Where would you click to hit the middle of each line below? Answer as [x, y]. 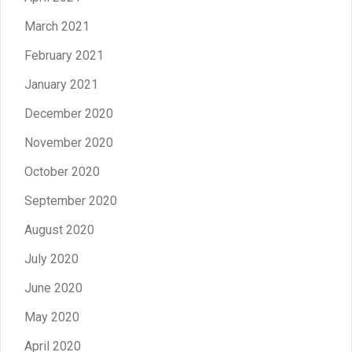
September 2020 [71, 200]
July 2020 [51, 258]
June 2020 [53, 288]
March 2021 [57, 26]
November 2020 [69, 142]
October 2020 [62, 171]
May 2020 [52, 317]
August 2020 [59, 229]
